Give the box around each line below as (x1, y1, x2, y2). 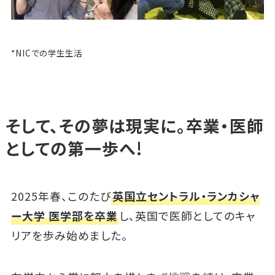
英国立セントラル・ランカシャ (112, 187, 260, 204)
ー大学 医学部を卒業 (10, 207, 118, 223)
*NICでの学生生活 (10, 46, 82, 59)
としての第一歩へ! (5, 136, 143, 160)
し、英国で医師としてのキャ (118, 207, 256, 223)
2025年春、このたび (10, 187, 111, 204)
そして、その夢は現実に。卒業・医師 (5, 113, 264, 137)
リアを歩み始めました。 (10, 227, 128, 243)
